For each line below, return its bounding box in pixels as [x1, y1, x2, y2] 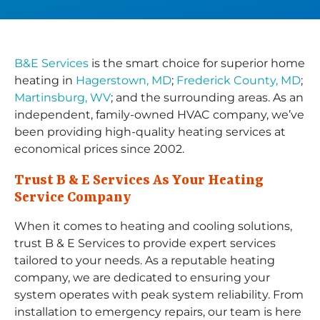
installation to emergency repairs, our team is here [14, 304, 301, 319]
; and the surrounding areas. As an [111, 90, 304, 104]
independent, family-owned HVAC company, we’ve [14, 107, 304, 121]
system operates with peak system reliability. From [14, 287, 304, 301]
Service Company [14, 189, 131, 206]
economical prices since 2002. [14, 141, 184, 156]
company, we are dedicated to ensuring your [14, 270, 270, 284]
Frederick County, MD [176, 73, 301, 87]
